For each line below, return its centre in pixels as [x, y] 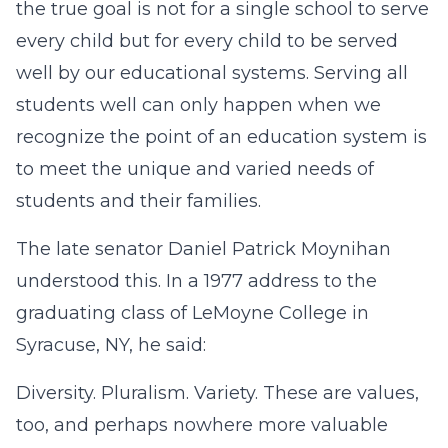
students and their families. [138, 201]
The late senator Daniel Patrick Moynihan [203, 249]
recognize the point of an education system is [221, 137]
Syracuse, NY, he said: [111, 345]
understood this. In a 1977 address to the [196, 281]
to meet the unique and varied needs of [195, 169]
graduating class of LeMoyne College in [192, 313]
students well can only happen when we [198, 105]
